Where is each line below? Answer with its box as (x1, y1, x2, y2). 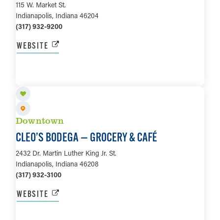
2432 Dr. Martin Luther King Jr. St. (16, 148, 116, 158)
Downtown (16, 114, 64, 127)
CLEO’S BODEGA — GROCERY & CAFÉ (16, 130, 157, 145)
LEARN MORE (87, 71, 133, 82)
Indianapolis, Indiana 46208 (16, 159, 99, 169)
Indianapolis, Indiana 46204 (16, 10, 99, 20)
